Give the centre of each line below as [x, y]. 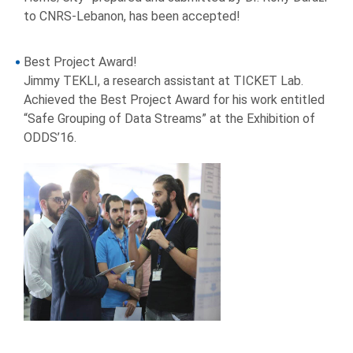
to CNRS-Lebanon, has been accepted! [132, 17]
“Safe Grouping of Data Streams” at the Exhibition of [169, 119]
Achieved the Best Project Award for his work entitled [174, 100]
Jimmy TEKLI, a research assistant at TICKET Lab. [163, 81]
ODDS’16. [50, 138]
